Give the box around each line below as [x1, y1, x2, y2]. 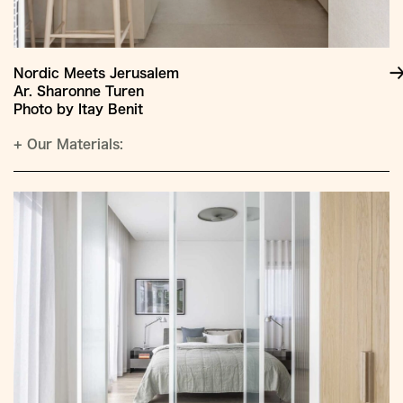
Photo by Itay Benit [13, 103, 143, 116]
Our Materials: [22, 138, 123, 151]
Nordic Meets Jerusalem [13, 67, 179, 80]
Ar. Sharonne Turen [13, 85, 144, 98]
